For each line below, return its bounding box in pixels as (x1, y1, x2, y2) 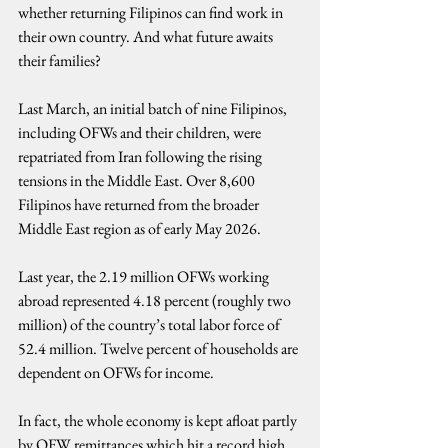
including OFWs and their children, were (18, 122, 264, 143)
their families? (18, 50, 101, 71)
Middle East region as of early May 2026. (18, 218, 261, 239)
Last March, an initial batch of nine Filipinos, (18, 98, 290, 119)
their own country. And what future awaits (18, 26, 276, 47)
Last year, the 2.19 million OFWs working (18, 266, 272, 287)
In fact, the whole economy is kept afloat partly (18, 410, 300, 431)
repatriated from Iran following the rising (18, 146, 265, 167)
